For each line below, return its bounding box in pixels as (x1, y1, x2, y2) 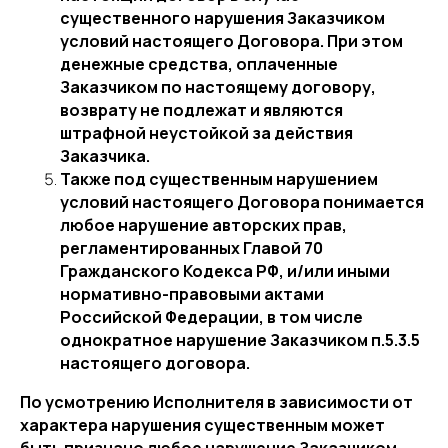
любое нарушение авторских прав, (60, 214, 347, 236)
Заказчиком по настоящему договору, (60, 76, 376, 98)
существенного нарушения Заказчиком (60, 7, 385, 29)
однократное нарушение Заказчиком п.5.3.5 (60, 329, 420, 351)
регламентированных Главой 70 (60, 237, 323, 259)
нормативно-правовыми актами (60, 283, 324, 305)
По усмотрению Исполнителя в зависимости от (20, 391, 413, 413)
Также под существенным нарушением (60, 168, 378, 190)
